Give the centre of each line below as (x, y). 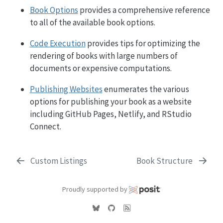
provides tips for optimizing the (143, 43)
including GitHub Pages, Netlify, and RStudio (111, 114)
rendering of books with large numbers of (104, 56)
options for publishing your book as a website (111, 101)
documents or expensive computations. (101, 68)
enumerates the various (146, 89)
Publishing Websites (66, 89)
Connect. (45, 126)
